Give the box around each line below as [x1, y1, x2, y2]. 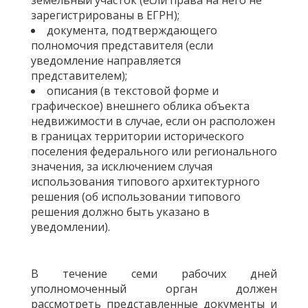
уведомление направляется [31, 52, 181, 68]
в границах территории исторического [31, 128, 244, 144]
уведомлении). [31, 219, 110, 234]
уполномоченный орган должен [31, 280, 277, 296]
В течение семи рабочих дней [31, 265, 277, 281]
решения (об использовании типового [31, 188, 241, 204]
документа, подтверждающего [47, 22, 217, 38]
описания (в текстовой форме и [47, 82, 219, 98]
